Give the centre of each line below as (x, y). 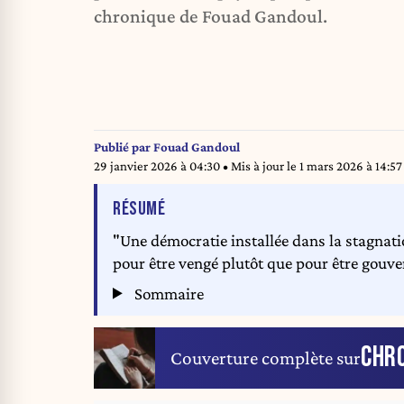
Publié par (124, 147)
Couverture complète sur (266, 358)
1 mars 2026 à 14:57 (351, 166)
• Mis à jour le (261, 166)
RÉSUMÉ (139, 208)
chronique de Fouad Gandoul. (211, 17)
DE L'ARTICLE (205, 207)
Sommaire (168, 293)
